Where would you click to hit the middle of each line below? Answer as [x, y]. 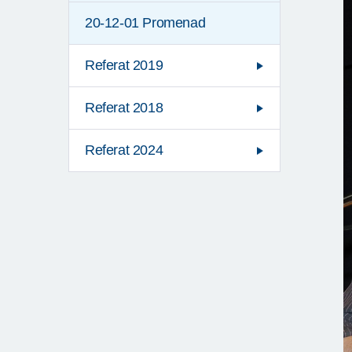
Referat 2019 [124, 66]
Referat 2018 [124, 108]
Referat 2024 [124, 150]
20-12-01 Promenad [145, 23]
